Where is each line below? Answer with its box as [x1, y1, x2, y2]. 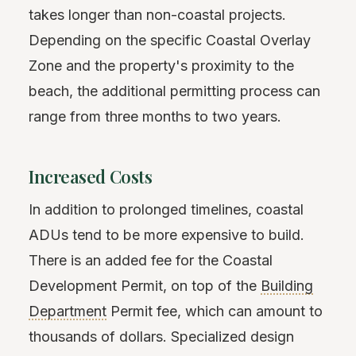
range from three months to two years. [29, 107, 281, 125]
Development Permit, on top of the [29, 277, 261, 294]
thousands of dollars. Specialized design [29, 327, 294, 345]
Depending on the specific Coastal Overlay [29, 31, 311, 48]
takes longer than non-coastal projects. [29, 6, 286, 23]
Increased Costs [29, 164, 153, 188]
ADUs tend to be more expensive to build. [29, 226, 304, 243]
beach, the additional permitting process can [29, 82, 320, 99]
